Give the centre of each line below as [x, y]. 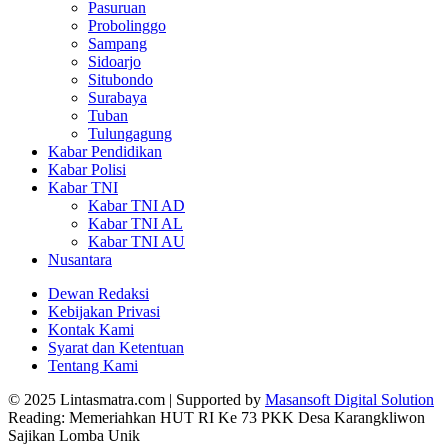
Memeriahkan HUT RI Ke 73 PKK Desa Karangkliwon [247, 418]
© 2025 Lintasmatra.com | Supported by [136, 400]
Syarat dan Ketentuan [116, 348]
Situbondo [120, 80]
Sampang [117, 44]
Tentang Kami [93, 366]
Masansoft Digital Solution [349, 400]
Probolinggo [127, 26]
